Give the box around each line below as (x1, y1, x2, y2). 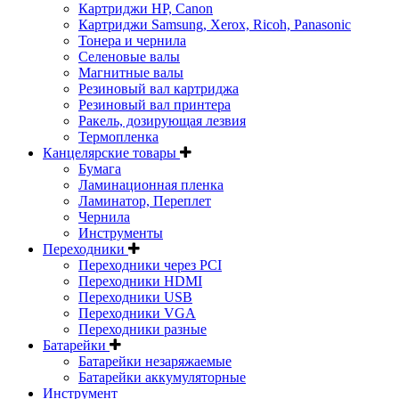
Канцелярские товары (43, 145, 180, 160)
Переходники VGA (78, 305, 196, 321)
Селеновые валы (78, 49, 180, 64)
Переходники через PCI (78, 257, 222, 273)
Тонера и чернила (78, 33, 186, 48)
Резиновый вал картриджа (78, 81, 239, 96)
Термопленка (78, 129, 159, 144)
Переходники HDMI (78, 273, 202, 289)
